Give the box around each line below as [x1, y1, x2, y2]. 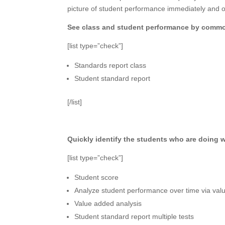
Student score [74, 173, 119, 181]
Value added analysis [74, 199, 142, 207]
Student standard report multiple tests [74, 212, 194, 220]
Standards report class [74, 61, 147, 69]
